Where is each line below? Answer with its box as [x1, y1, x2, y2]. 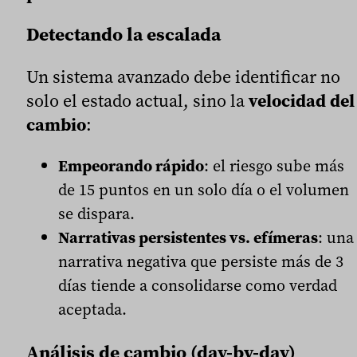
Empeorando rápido [58, 155, 204, 178]
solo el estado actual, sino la [26, 88, 249, 113]
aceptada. [58, 298, 127, 321]
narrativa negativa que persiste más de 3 [58, 250, 343, 273]
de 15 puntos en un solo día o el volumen [58, 178, 349, 202]
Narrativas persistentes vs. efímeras [58, 226, 318, 249]
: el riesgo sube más [204, 155, 344, 178]
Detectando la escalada [26, 22, 221, 48]
